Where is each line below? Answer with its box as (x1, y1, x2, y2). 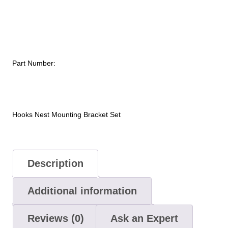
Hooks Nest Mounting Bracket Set (12, 110, 121, 119)
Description (27, 157, 83, 169)
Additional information (27, 185, 137, 196)
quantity (12, 36, 37, 44)
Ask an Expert (110, 212, 178, 224)
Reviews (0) (27, 212, 84, 224)
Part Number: (12, 59, 55, 67)
